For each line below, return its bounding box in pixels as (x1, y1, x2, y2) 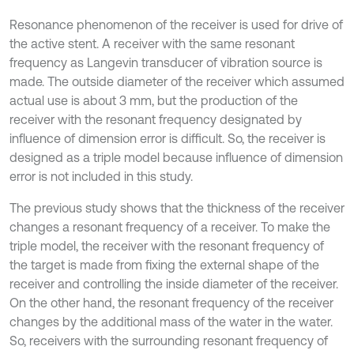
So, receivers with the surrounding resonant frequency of (9, 333, 328, 348)
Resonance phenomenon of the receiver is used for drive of (9, 17, 343, 32)
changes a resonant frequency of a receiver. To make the (9, 219, 330, 234)
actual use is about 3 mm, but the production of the (9, 92, 298, 107)
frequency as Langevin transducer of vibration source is (9, 55, 322, 70)
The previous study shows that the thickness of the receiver (9, 200, 345, 215)
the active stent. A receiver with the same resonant (9, 36, 295, 51)
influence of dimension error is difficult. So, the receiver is (9, 130, 326, 145)
